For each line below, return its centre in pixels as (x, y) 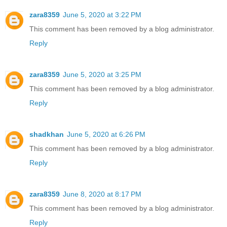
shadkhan (47, 135)
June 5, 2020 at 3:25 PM (102, 75)
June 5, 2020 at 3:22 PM (102, 15)
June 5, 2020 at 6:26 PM (106, 135)
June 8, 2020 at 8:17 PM (102, 194)
